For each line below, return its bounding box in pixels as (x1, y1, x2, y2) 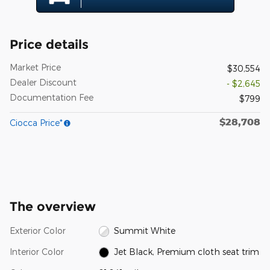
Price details (10, 36, 89, 52)
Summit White (114, 225, 176, 236)
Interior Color (10, 246, 64, 257)
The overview (10, 198, 96, 214)
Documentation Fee (10, 92, 93, 102)
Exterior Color (10, 225, 66, 236)
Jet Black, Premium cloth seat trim (114, 246, 260, 257)
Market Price (10, 61, 61, 72)
